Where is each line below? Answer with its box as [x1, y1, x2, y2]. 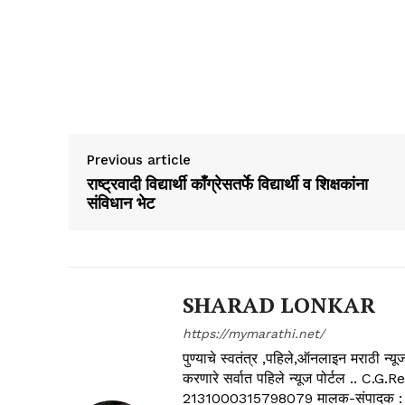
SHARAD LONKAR [183, 290, 375, 320]
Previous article [87, 152, 191, 169]
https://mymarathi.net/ [183, 326, 325, 342]
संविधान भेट [87, 192, 155, 214]
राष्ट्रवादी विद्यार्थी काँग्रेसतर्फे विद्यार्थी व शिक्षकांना [87, 173, 368, 195]
